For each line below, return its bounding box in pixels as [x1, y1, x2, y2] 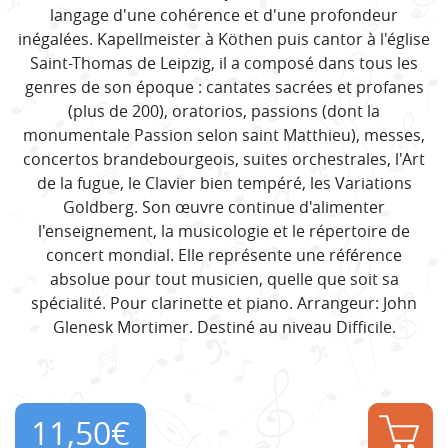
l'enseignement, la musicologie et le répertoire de [38, 219, 410, 242]
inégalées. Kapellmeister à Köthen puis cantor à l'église [18, 27, 430, 50]
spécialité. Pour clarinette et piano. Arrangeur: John [31, 291, 417, 314]
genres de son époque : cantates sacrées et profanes [24, 75, 424, 98]
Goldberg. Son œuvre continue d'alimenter [63, 195, 385, 218]
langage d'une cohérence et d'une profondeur [50, 3, 398, 26]
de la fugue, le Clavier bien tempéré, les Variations [36, 171, 412, 194]
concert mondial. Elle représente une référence [46, 243, 402, 266]
